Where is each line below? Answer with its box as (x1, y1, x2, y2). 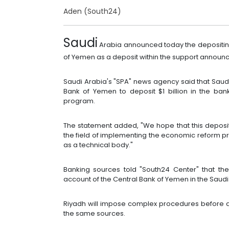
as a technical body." (63, 140, 133, 150)
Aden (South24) (63, 6, 121, 16)
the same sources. (63, 208, 125, 218)
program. (63, 96, 95, 106)
